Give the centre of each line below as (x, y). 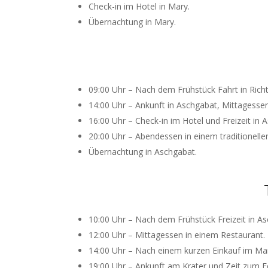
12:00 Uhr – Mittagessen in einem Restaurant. (177, 235)
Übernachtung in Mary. (133, 22)
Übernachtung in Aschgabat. (143, 152)
